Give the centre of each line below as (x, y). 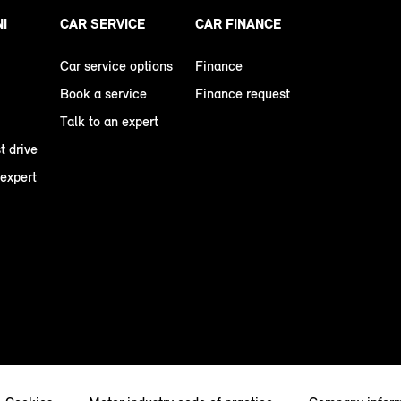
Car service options (116, 66)
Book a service (103, 94)
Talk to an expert (109, 122)
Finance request (243, 94)
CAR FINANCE (238, 24)
